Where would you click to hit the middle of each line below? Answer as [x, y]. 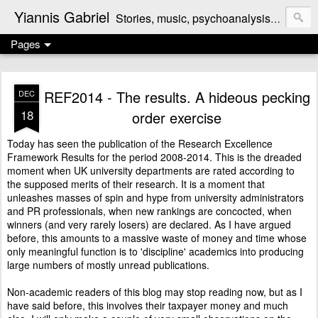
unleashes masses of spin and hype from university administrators [155, 197]
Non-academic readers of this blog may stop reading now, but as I [155, 292]
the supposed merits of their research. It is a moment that [136, 184]
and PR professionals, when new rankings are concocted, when [149, 211]
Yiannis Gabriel [62, 17]
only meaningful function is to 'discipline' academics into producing [155, 251]
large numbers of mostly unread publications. [108, 265]
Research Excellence [225, 143]
